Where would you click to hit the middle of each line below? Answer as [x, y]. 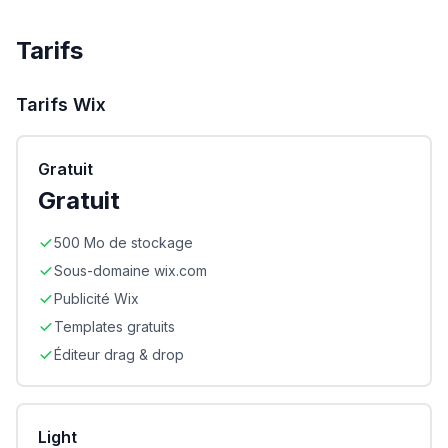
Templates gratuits [114, 326]
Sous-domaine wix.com [130, 270]
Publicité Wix [96, 298]
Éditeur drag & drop [119, 354]
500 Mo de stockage [123, 242]
